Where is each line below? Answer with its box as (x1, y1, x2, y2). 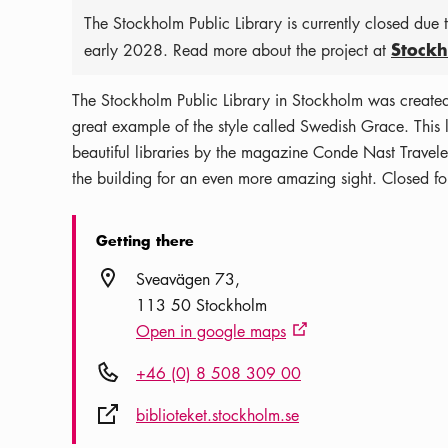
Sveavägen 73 (136, 268, 235, 291)
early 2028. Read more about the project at (84, 39, 391, 62)
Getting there (96, 230, 195, 252)
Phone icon (95, 361, 170, 384)
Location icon (95, 267, 186, 290)
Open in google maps (136, 320, 286, 343)
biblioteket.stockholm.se (136, 404, 299, 427)
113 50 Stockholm (136, 294, 267, 317)
